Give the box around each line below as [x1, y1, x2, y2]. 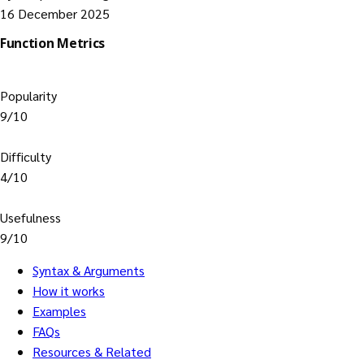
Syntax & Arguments [32, 262, 145, 279]
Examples [32, 302, 86, 320]
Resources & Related [32, 343, 151, 361]
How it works [32, 282, 105, 300]
